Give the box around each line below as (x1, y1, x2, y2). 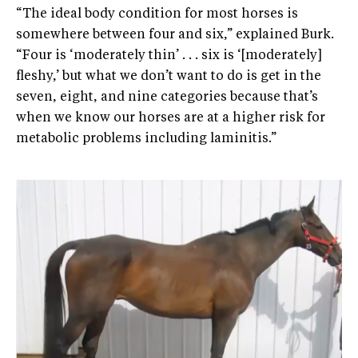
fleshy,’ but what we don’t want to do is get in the (16, 70, 321, 84)
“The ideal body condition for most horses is (16, 8, 298, 22)
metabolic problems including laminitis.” (16, 133, 276, 146)
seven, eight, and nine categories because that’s (16, 91, 318, 105)
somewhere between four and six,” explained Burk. (16, 29, 334, 42)
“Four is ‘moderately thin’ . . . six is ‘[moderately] (16, 50, 322, 63)
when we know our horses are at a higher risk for (16, 112, 325, 125)
